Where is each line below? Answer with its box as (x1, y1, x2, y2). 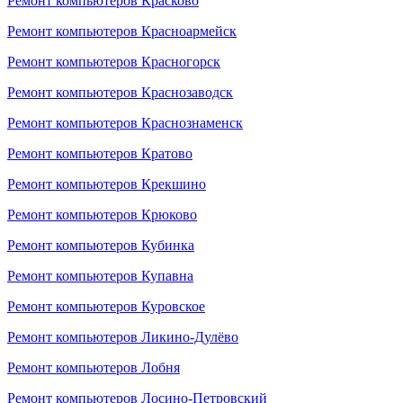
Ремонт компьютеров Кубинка (7, 237, 194, 253)
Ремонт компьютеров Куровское (7, 299, 205, 314)
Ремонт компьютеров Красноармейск (7, 23, 237, 39)
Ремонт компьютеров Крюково (7, 207, 197, 222)
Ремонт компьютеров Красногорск (7, 54, 220, 69)
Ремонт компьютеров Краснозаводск (7, 85, 233, 100)
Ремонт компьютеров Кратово (7, 146, 193, 161)
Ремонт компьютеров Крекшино (7, 176, 206, 192)
